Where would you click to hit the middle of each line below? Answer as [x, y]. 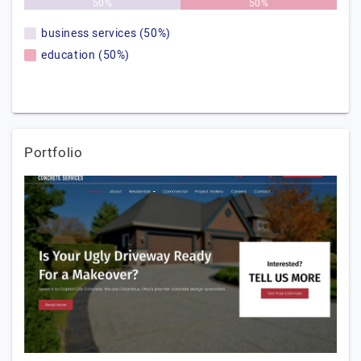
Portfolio [54, 153]
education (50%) [85, 55]
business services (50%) [106, 33]
